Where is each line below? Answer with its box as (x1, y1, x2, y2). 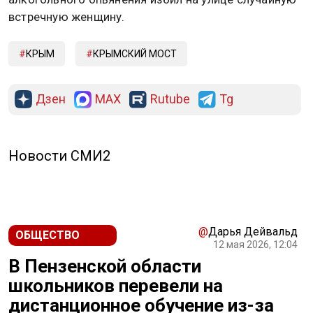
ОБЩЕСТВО (15, 228, 80, 242)
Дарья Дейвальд (208, 225, 298, 239)
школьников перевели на (8, 275, 223, 297)
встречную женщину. (8, 10, 125, 24)
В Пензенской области (8, 256, 201, 277)
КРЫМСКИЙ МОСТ (93, 48, 177, 60)
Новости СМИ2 (8, 147, 110, 165)
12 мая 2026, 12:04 (213, 239, 298, 251)
